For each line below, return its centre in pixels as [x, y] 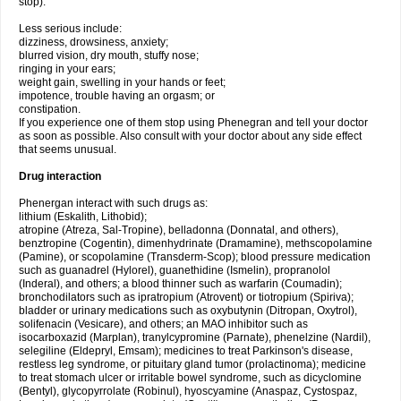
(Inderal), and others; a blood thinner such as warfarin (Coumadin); [180, 284]
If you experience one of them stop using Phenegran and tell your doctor [193, 123]
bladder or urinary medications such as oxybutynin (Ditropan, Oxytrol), [188, 311]
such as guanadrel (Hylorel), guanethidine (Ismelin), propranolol [175, 270]
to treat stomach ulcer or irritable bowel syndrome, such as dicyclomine [190, 378]
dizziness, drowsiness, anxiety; [94, 42]
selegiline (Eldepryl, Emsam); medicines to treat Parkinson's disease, [186, 351]
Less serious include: [70, 29]
